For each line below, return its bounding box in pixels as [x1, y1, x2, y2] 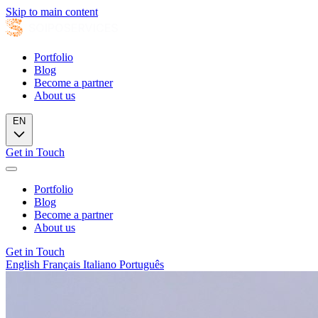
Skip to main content [6, 6, 98, 18]
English [6, 258, 43, 270]
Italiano [83, 258, 119, 270]
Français [43, 258, 83, 270]
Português [119, 258, 164, 270]
